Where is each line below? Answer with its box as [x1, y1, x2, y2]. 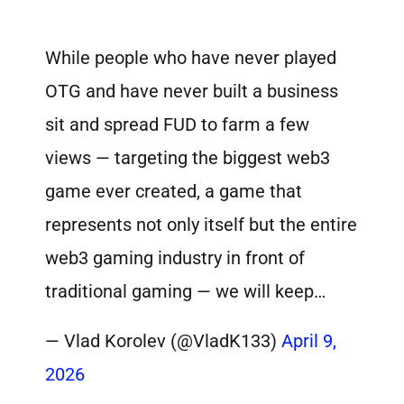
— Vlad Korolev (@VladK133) [45, 330, 282, 353]
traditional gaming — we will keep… [45, 280, 326, 302]
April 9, [281, 330, 337, 353]
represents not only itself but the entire [45, 213, 358, 235]
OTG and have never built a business [45, 79, 339, 102]
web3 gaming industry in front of [45, 246, 306, 269]
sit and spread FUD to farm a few [45, 113, 310, 135]
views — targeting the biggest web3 [45, 146, 331, 169]
